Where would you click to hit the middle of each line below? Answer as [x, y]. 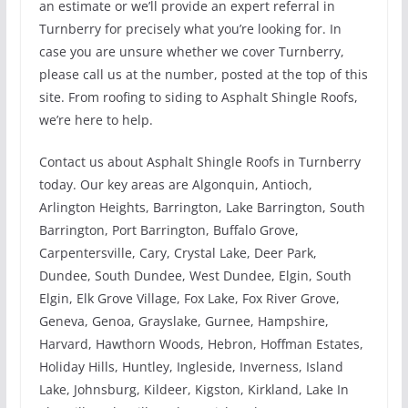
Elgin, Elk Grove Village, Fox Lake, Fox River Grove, [189, 299]
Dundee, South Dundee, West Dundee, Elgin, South [195, 276]
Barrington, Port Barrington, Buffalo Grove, [168, 230]
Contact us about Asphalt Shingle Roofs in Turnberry [199, 162]
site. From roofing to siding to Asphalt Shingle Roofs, [198, 97]
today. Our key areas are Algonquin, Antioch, [175, 185]
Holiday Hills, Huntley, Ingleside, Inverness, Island [191, 367]
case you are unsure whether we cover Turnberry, [191, 52]
